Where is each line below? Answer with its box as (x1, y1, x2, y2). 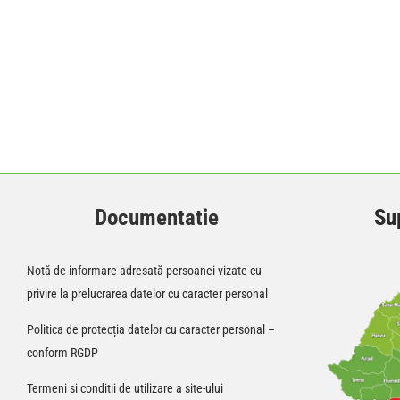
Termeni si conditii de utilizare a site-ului (27, 380, 223, 396)
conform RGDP (27, 345, 98, 360)
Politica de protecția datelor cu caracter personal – (27, 321, 275, 337)
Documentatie (95, 204, 219, 231)
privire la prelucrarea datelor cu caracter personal (27, 286, 268, 301)
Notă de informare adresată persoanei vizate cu (27, 262, 262, 278)
